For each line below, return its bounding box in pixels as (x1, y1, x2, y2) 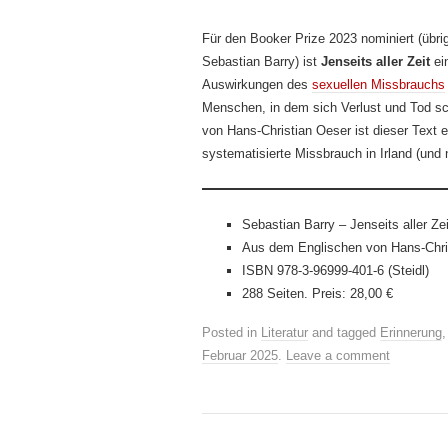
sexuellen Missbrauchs (312, 77, 445, 92)
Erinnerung (380, 325, 442, 340)
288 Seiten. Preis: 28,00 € (242, 286, 393, 301)
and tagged (308, 325, 380, 340)
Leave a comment (286, 348, 390, 363)
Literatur (261, 325, 308, 340)
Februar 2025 (202, 348, 278, 363)
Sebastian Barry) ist (202, 54, 321, 69)
